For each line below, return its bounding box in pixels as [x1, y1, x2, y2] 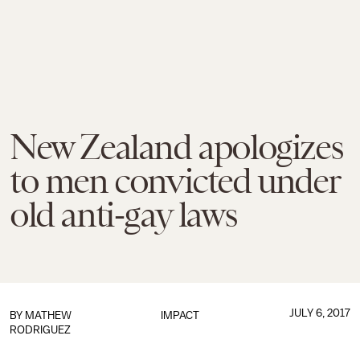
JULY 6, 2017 [288, 307, 350, 319]
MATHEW [25, 309, 72, 321]
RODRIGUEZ [10, 324, 71, 336]
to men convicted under [10, 161, 340, 201]
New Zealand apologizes [10, 127, 343, 167]
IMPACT [160, 309, 199, 321]
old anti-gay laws [10, 194, 237, 235]
